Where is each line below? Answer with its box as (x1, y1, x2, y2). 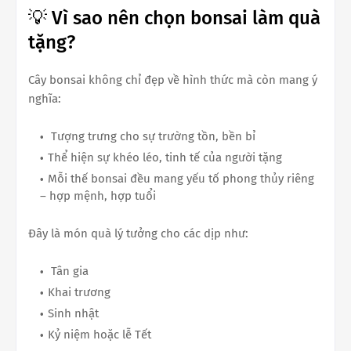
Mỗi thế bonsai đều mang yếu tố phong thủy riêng (48, 171, 314, 186)
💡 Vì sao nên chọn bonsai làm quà (28, 6, 320, 29)
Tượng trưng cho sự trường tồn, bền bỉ (48, 128, 255, 143)
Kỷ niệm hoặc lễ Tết (48, 327, 151, 342)
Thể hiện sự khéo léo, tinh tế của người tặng (48, 150, 282, 165)
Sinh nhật (48, 306, 99, 320)
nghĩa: (28, 91, 61, 106)
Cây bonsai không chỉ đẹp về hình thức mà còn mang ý (28, 72, 317, 87)
